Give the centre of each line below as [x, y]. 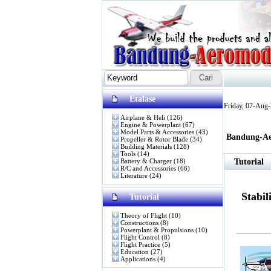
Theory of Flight [144, 215]
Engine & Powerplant [151, 125]
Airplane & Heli [143, 117]
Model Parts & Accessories [157, 132]
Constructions [139, 223]
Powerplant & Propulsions [157, 230]
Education [135, 252]
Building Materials [146, 146]
